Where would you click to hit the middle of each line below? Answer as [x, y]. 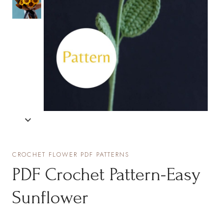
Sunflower [51, 197]
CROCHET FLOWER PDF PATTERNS [71, 154]
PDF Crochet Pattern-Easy [107, 174]
